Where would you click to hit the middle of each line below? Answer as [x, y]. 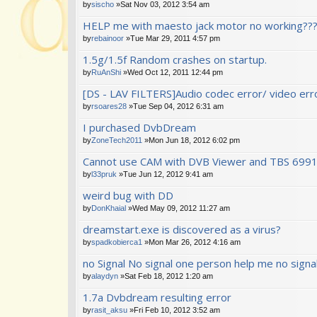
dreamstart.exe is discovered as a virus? [182, 229]
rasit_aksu [109, 310]
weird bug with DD [128, 195]
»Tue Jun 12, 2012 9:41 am [165, 174]
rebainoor [108, 38]
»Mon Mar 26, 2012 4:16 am [191, 242]
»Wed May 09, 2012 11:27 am [178, 208]
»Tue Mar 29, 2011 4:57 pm [172, 38]
